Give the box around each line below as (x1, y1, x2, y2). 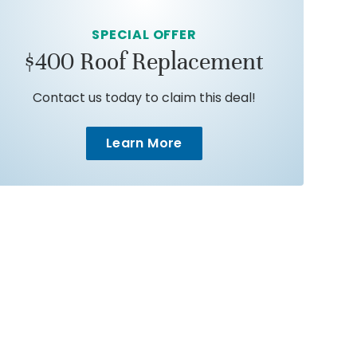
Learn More (105, 134, 182, 153)
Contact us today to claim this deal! (32, 88, 256, 108)
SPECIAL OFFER (92, 25, 197, 45)
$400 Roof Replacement (24, 47, 265, 77)
